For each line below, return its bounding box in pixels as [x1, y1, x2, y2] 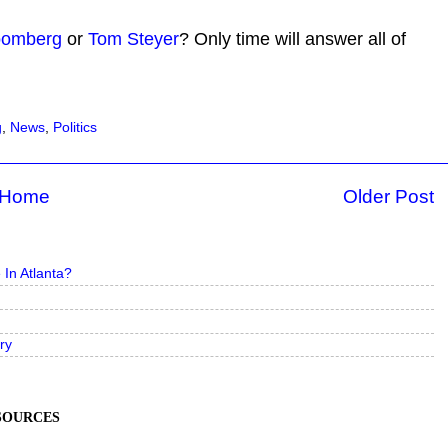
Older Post [343, 185, 434, 207]
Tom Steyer [88, 29, 179, 49]
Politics [53, 119, 97, 135]
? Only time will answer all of [179, 29, 406, 49]
